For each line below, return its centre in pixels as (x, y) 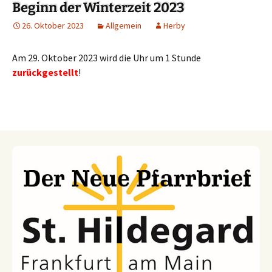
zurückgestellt (45, 73)
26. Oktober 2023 (53, 26)
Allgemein (124, 26)
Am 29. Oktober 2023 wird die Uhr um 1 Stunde (107, 58)
